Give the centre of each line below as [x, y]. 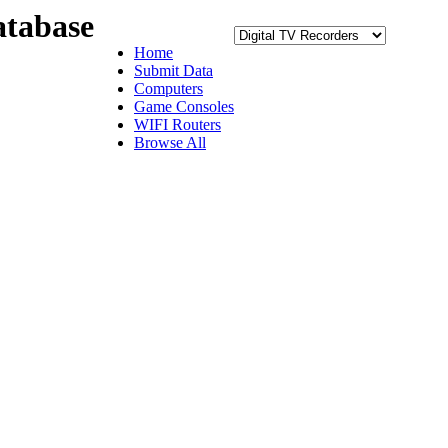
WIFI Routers [177, 124]
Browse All [170, 142]
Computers [168, 88]
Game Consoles [184, 106]
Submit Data [173, 70]
